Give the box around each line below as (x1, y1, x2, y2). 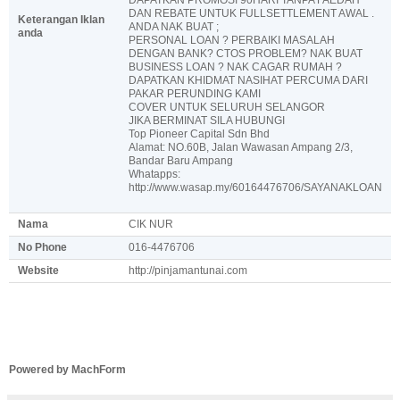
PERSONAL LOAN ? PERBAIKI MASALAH (129, 33, 335, 46)
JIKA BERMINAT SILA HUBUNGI (129, 113, 285, 127)
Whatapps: (129, 167, 180, 180)
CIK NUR (129, 217, 173, 230)
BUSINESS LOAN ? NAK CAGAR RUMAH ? (129, 60, 342, 73)
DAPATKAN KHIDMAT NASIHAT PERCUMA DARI (129, 73, 368, 87)
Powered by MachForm (9, 362, 126, 376)
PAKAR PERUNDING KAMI (129, 87, 261, 100)
